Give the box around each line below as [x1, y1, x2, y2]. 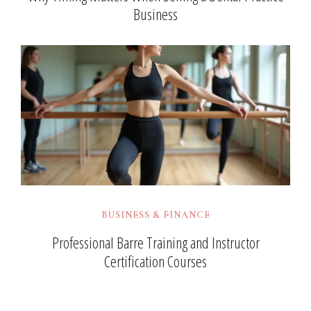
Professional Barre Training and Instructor [51, 232, 260, 253]
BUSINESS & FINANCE [101, 208, 210, 221]
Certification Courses [104, 251, 207, 272]
